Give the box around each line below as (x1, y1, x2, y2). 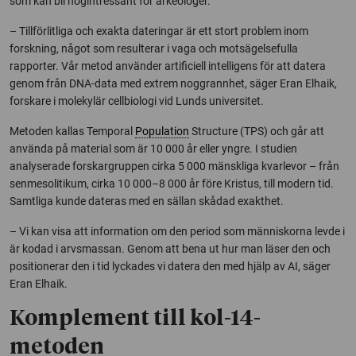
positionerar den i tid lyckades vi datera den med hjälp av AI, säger (10, 259, 331, 273)
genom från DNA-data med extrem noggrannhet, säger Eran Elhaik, (10, 76, 337, 90)
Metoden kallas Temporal (10, 124, 135, 137)
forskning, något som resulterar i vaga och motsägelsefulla (10, 41, 298, 55)
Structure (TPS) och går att (189, 124, 324, 137)
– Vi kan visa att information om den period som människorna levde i (10, 224, 345, 238)
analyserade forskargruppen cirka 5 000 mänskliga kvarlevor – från (10, 159, 339, 172)
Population (135, 124, 189, 137)
